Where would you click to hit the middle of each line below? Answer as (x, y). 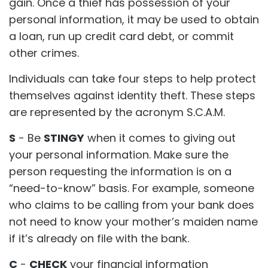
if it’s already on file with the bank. (99, 238)
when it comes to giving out (160, 138)
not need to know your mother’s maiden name (133, 222)
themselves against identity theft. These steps (132, 95)
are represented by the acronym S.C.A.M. (117, 112)
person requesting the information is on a (120, 171)
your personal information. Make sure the (119, 155)
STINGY (64, 138)
